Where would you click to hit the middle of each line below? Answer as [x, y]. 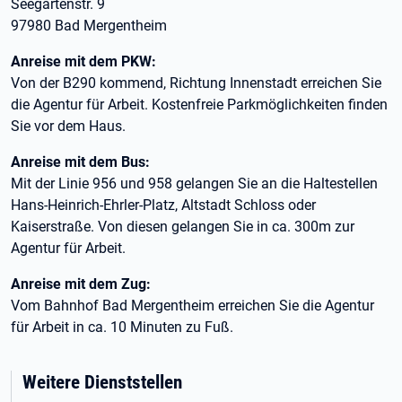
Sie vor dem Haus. [68, 126]
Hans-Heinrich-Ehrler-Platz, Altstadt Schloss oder [163, 205]
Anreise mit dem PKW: [83, 61]
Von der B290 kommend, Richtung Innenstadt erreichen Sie [196, 83]
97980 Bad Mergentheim [89, 25]
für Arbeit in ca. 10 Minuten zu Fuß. [122, 327]
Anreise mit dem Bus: [80, 162]
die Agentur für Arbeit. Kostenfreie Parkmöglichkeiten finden [199, 104]
